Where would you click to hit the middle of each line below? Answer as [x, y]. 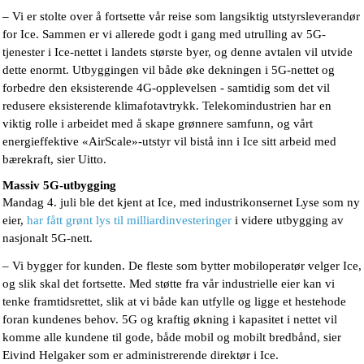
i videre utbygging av [288, 221]
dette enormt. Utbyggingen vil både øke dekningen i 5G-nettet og [169, 70]
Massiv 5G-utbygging [59, 186]
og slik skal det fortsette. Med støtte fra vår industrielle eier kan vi [169, 284]
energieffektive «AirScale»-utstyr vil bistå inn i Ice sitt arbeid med [169, 142]
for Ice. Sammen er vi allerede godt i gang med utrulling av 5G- [164, 35]
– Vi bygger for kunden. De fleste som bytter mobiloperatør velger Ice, [182, 266]
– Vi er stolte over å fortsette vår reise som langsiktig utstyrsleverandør [181, 17]
